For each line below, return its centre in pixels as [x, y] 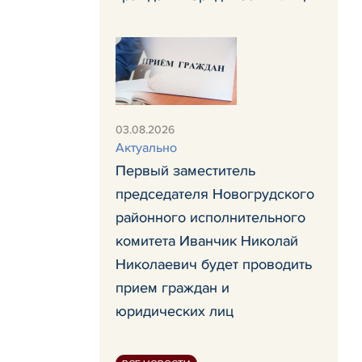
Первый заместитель [185, 170]
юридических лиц [175, 311]
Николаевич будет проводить [214, 264]
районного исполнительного [210, 217]
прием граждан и [173, 288]
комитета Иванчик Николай [207, 241]
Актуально [146, 148]
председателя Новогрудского [215, 194]
